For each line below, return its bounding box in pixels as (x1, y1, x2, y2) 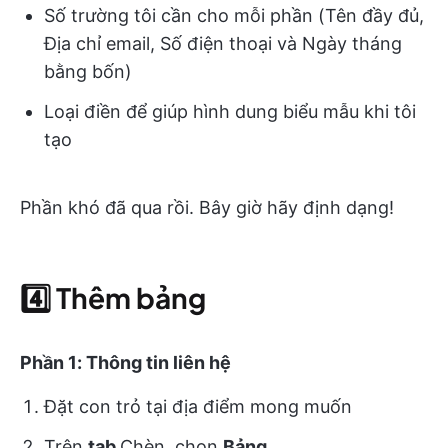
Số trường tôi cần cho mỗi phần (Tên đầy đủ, (44, 4, 424, 26)
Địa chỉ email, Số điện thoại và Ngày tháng (44, 32, 402, 54)
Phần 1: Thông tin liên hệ (20, 351, 231, 373)
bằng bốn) (44, 60, 132, 82)
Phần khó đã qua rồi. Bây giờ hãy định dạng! (20, 196, 394, 218)
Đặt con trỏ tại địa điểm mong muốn (44, 395, 352, 417)
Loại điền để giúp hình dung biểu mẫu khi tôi (44, 100, 416, 122)
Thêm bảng (56, 279, 206, 315)
